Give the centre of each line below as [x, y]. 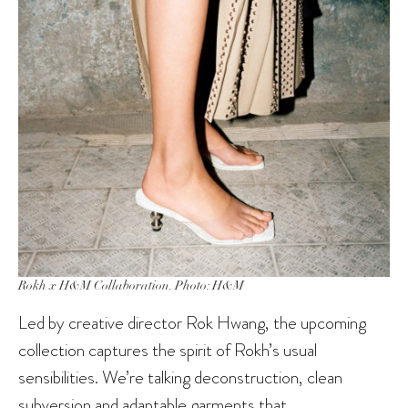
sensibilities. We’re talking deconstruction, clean [180, 377]
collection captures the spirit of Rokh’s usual [168, 350]
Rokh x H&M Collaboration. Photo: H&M [131, 286]
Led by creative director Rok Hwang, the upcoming [192, 323]
